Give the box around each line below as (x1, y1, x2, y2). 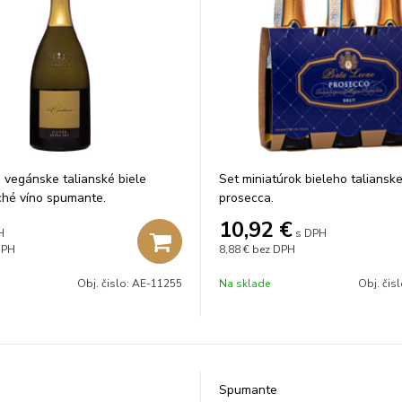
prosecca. (219, 189, 274, 206)
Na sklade (219, 276, 270, 291)
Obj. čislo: (77, 276, 132, 291)
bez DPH (252, 242, 295, 257)
